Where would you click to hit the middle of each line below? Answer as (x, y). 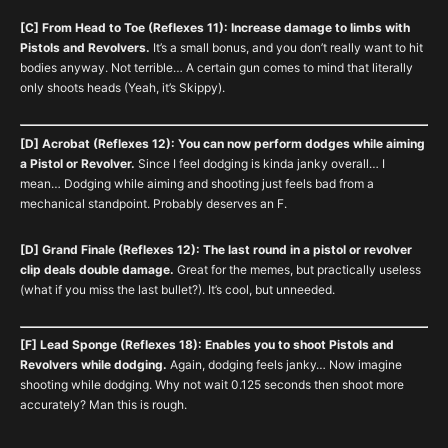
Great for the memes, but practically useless (297, 269)
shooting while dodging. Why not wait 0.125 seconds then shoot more (212, 384)
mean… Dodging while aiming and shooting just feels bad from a (197, 183)
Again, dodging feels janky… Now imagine (284, 364)
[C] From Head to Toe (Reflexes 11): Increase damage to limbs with (215, 27)
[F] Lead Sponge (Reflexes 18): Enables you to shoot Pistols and (207, 344)
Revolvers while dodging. (93, 364)
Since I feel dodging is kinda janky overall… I (260, 163)
